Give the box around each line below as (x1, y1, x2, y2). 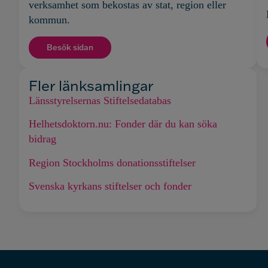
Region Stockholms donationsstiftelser (29, 156, 196, 169)
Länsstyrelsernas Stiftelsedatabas (29, 94, 171, 106)
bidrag (29, 133, 59, 145)
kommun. (29, 14, 70, 26)
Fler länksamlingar (29, 75, 154, 95)
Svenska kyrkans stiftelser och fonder (29, 179, 191, 192)
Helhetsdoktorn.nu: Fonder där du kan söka (29, 118, 217, 130)
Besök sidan (47, 42, 93, 52)
